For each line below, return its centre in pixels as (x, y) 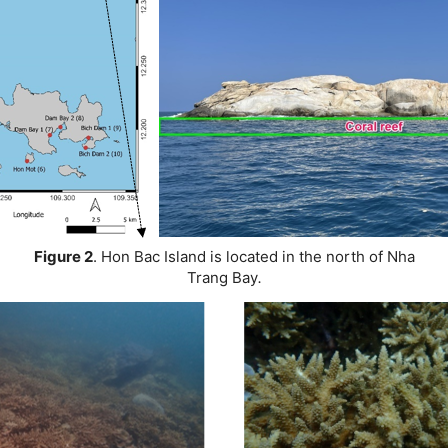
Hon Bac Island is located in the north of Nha (257, 257)
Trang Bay (222, 278)
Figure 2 (63, 257)
